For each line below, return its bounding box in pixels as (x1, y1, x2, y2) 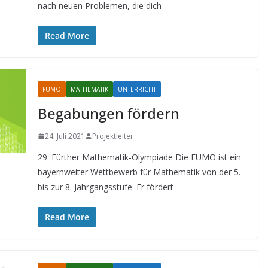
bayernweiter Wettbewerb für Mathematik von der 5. (37, 166, 240, 178)
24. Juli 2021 (44, 131, 85, 141)
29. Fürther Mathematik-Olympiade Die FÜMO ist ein (37, 151, 241, 163)
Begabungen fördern (37, 103, 179, 123)
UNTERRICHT (117, 85, 156, 93)
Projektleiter (92, 131, 133, 141)
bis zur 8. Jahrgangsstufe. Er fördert (37, 181, 173, 193)
